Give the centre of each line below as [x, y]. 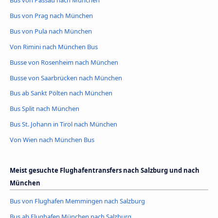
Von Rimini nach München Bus [54, 46]
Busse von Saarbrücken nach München [66, 78]
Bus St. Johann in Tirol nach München [64, 124]
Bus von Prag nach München [51, 15]
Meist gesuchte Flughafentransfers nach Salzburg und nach [105, 171]
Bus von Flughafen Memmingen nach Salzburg [77, 201]
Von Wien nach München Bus [52, 140]
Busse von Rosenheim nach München [64, 62]
